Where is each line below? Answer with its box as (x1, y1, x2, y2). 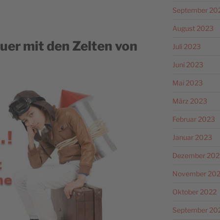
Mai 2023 (172, 78, 203, 87)
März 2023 (172, 96, 207, 105)
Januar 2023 (172, 133, 212, 141)
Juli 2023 (172, 42, 201, 51)
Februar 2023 (172, 114, 215, 123)
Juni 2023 (172, 60, 203, 69)
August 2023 (172, 24, 214, 32)
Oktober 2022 (172, 187, 217, 196)
